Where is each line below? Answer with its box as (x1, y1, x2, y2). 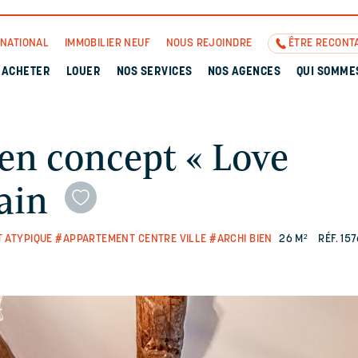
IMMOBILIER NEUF (64, 38, 151, 50)
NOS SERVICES (116, 66, 193, 78)
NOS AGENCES (207, 66, 281, 78)
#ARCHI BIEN (209, 233, 272, 245)
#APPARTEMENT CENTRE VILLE (55, 233, 207, 245)
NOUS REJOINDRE (165, 38, 253, 50)
